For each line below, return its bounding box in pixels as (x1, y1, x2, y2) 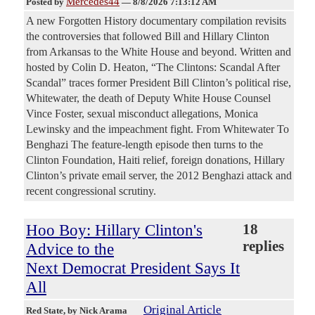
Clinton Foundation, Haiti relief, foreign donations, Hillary (26, 154, 285, 167)
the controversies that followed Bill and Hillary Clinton (26, 30, 269, 43)
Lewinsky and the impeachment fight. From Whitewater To (26, 123, 289, 136)
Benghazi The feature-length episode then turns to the (26, 139, 263, 151)
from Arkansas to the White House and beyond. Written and (26, 46, 291, 58)
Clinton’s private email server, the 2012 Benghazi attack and (26, 169, 292, 182)
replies (243, 238, 285, 255)
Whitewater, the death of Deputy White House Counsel (26, 92, 271, 105)
